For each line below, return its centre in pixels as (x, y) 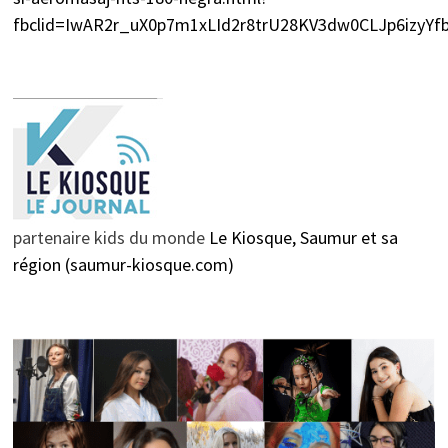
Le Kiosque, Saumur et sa (303, 238)
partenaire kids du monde (110, 238)
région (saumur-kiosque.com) (123, 265)
